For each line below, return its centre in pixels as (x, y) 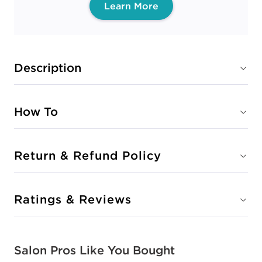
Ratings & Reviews (73, 199)
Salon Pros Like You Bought (94, 250)
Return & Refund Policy (88, 156)
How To (36, 112)
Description (48, 68)
